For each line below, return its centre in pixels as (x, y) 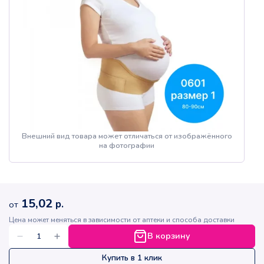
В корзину (169, 236)
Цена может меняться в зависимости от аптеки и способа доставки (122, 220)
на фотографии (127, 146)
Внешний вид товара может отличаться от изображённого (127, 136)
